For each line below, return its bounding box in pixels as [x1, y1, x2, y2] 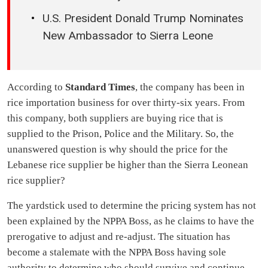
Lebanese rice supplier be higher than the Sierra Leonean [7, 159, 248, 170]
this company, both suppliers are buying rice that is [7, 112, 223, 124]
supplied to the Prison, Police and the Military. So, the [7, 128, 234, 139]
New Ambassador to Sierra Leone [42, 29, 213, 43]
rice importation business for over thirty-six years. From [7, 97, 245, 108]
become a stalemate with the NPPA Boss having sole [7, 246, 226, 258]
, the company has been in [135, 81, 245, 93]
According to [7, 81, 65, 93]
